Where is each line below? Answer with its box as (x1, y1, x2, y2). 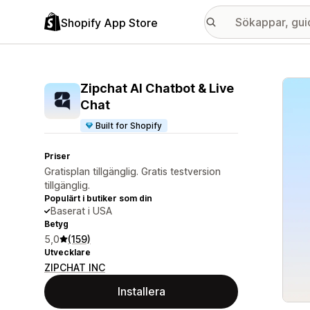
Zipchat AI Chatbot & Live (80, 81, 234, 95)
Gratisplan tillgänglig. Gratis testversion (44, 165, 221, 177)
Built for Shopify (95, 120, 163, 131)
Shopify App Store (61, 15, 158, 30)
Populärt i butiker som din (44, 193, 152, 203)
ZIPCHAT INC (44, 262, 105, 273)
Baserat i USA (51, 205, 112, 217)
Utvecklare (44, 247, 91, 257)
